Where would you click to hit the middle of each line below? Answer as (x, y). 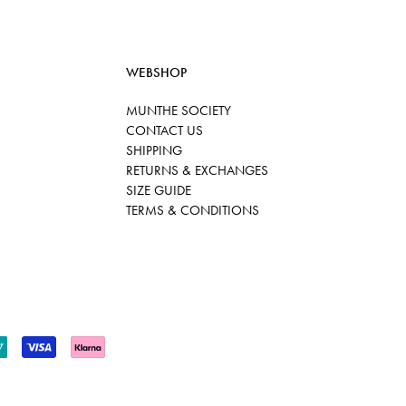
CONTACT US (164, 130)
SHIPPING (154, 150)
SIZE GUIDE (158, 190)
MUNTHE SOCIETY (178, 111)
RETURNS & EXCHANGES (197, 170)
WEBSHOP (156, 72)
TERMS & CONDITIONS (192, 210)
